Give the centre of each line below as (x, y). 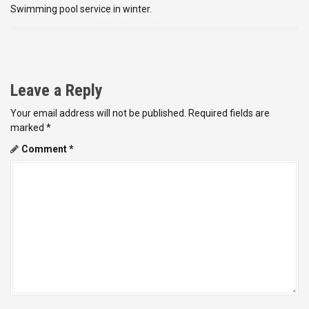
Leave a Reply (57, 90)
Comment (45, 149)
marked (28, 127)
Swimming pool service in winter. (81, 9)
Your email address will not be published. (98, 113)
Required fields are (229, 113)
